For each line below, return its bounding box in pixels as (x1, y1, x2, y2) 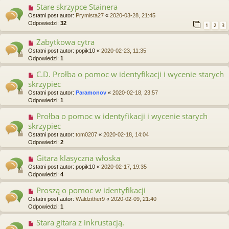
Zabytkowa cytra (36, 36, 95, 47)
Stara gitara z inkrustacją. (36, 217, 124, 227)
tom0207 (76, 131, 97, 138)
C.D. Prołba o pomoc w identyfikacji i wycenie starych (36, 68, 224, 79)
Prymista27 (76, 12, 104, 18)
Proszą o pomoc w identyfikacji (36, 185, 146, 195)
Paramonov (76, 89, 106, 96)
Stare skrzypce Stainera (36, 1, 118, 12)
